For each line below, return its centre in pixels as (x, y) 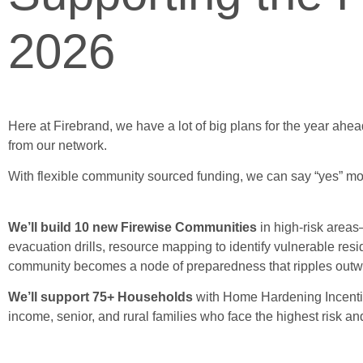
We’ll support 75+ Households (100, 297)
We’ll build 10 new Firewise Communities (132, 227)
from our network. (58, 145)
